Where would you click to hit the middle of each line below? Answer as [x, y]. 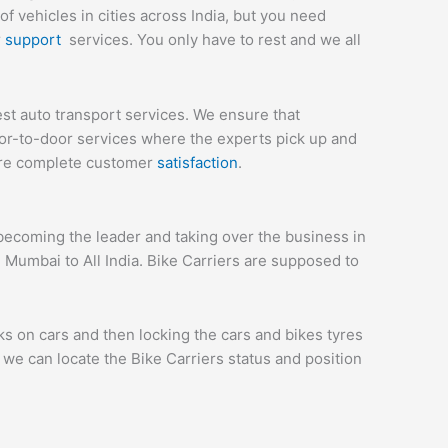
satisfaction [197, 162]
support [37, 40]
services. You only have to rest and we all [215, 40]
